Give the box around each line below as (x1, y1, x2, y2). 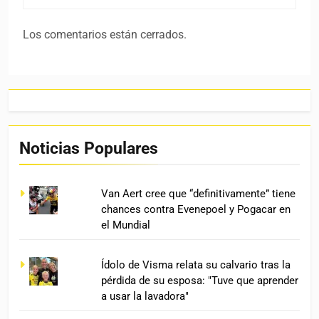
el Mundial (101, 218, 151, 231)
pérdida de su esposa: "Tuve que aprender (101, 273, 299, 287)
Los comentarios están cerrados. (23, 27, 187, 41)
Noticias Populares (19, 137, 158, 158)
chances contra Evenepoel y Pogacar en (101, 202, 291, 216)
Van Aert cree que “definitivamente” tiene (101, 187, 296, 200)
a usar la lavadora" (101, 289, 189, 303)
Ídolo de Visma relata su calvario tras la (101, 258, 291, 271)
